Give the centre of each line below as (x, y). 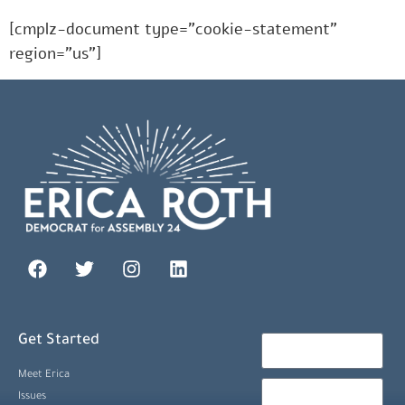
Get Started (59, 341)
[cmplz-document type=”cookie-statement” (173, 29)
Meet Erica (44, 376)
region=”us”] (55, 54)
